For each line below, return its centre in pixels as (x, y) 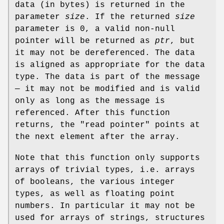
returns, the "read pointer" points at (107, 125)
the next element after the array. (97, 137)
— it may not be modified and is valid (107, 89)
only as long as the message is (90, 101)
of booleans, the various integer (95, 182)
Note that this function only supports (107, 158)
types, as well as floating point (95, 194)
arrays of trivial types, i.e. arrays (105, 170)
